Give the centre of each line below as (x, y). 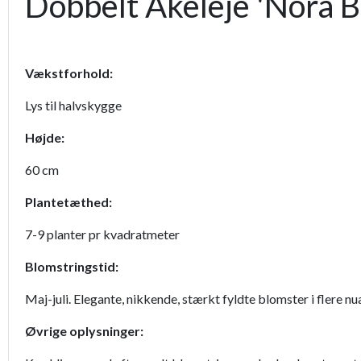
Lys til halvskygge (73, 106)
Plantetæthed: (68, 202)
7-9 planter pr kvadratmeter (102, 234)
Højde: (46, 138)
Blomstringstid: (73, 267)
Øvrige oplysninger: (85, 331)
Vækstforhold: (71, 73)
